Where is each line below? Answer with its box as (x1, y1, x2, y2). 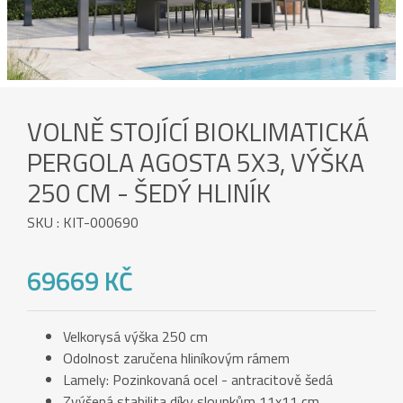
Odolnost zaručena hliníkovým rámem (63, 347, 290, 370)
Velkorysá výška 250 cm (63, 326, 208, 348)
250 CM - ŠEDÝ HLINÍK (27, 172, 271, 212)
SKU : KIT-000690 (27, 210, 139, 233)
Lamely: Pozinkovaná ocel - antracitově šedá (63, 369, 333, 391)
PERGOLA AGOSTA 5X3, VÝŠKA (27, 141, 364, 182)
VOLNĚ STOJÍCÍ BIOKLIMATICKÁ (27, 111, 369, 151)
